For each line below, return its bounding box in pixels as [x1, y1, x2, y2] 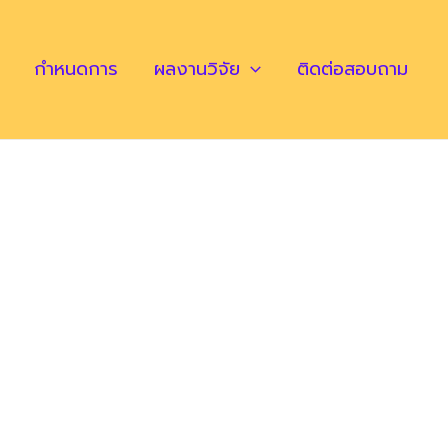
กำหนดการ [34, 55, 119, 83]
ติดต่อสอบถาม [297, 55, 408, 83]
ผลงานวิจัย [154, 55, 241, 83]
